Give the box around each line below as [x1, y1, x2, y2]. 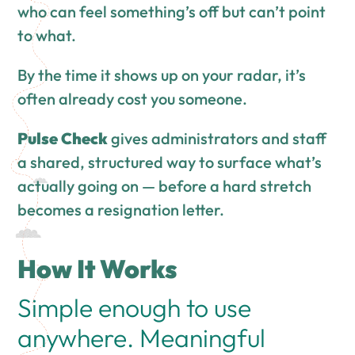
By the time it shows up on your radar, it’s [17, 64, 307, 85]
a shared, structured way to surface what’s [17, 151, 323, 172]
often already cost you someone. [17, 88, 248, 109]
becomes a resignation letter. [17, 199, 225, 219]
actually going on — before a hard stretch [17, 175, 312, 196]
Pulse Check [17, 128, 109, 148]
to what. [17, 25, 77, 45]
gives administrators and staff [108, 128, 327, 148]
